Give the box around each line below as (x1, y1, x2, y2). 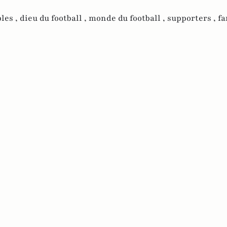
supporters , (167, 12, 218, 24)
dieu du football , (20, 12, 89, 24)
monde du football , (89, 12, 167, 24)
